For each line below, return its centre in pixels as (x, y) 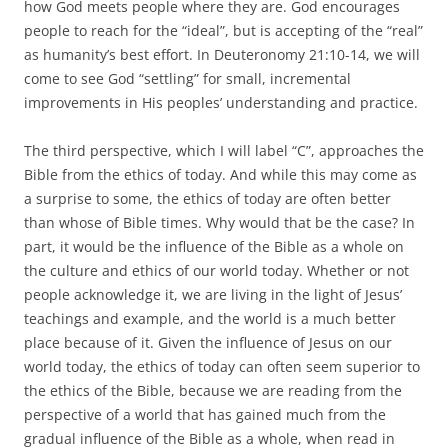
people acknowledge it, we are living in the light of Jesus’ (213, 294)
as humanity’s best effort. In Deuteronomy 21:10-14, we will (222, 54)
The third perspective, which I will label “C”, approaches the (224, 150)
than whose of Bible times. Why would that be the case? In (219, 222)
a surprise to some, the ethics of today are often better (207, 198)
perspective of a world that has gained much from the (205, 414)
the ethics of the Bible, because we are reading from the (213, 390)
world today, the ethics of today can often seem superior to (222, 366)
